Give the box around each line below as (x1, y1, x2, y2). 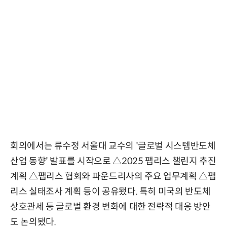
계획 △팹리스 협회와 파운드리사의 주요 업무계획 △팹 (10, 171, 216, 182)
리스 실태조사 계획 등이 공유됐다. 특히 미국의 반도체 (10, 186, 211, 198)
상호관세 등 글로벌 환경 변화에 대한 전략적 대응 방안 (10, 201, 211, 213)
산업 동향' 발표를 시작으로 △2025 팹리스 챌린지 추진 (10, 156, 216, 167)
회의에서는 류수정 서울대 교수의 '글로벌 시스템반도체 (10, 140, 216, 152)
